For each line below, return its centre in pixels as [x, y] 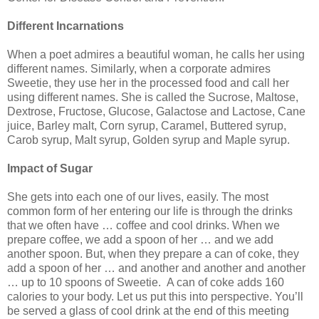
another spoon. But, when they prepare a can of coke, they [153, 253]
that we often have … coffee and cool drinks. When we [143, 225]
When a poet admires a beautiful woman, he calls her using [156, 54]
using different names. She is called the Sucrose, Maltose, [153, 97]
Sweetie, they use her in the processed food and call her [148, 83]
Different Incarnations [66, 26]
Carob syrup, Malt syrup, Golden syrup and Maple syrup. [148, 140]
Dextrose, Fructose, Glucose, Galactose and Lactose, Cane [156, 111]
